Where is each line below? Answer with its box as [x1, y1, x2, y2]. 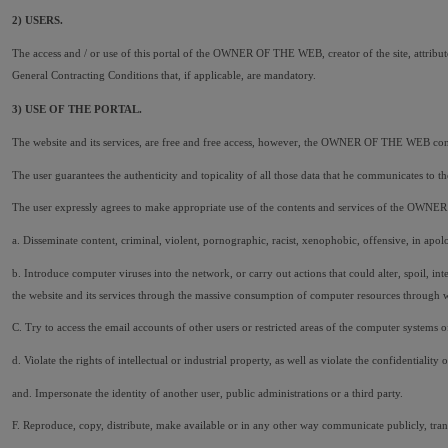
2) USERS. [12, 13, 63, 26]
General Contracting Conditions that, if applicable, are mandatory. [12, 68, 316, 81]
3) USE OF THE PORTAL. [12, 103, 142, 116]
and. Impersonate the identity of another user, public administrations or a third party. [12, 386, 403, 399]
